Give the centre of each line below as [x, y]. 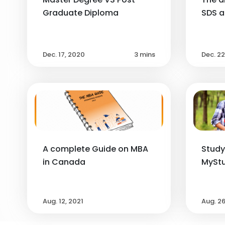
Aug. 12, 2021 [63, 201]
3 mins [145, 54]
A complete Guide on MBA [95, 149]
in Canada [64, 162]
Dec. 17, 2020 [64, 54]
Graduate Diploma [80, 13]
